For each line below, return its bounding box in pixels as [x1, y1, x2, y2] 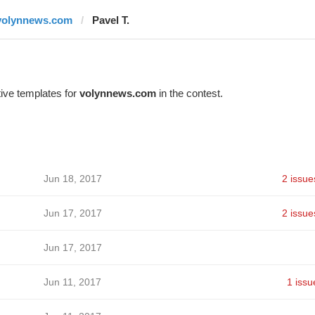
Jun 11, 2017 [43, 276, 101, 288]
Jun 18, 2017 [43, 173, 102, 184]
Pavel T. [91, 14, 129, 26]
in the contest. [155, 87, 223, 99]
